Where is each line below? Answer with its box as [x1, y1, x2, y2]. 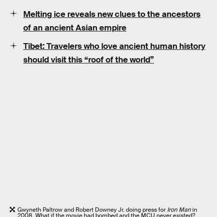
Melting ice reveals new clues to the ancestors [23, 9, 201, 19]
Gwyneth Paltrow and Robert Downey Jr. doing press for [17, 205, 167, 214]
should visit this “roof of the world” [23, 55, 154, 65]
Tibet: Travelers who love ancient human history [23, 41, 205, 52]
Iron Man [167, 205, 191, 214]
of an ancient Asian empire [23, 22, 126, 33]
